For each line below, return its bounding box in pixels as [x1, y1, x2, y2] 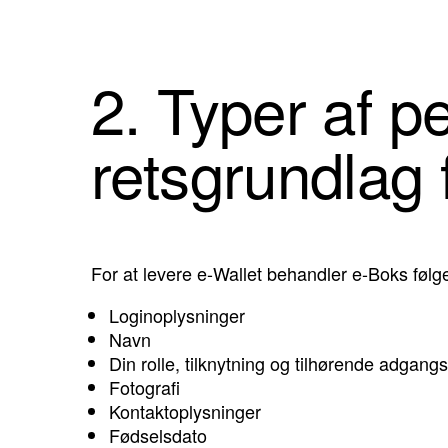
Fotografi [109, 374, 180, 401]
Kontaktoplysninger [109, 398, 261, 425]
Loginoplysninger [109, 302, 245, 329]
